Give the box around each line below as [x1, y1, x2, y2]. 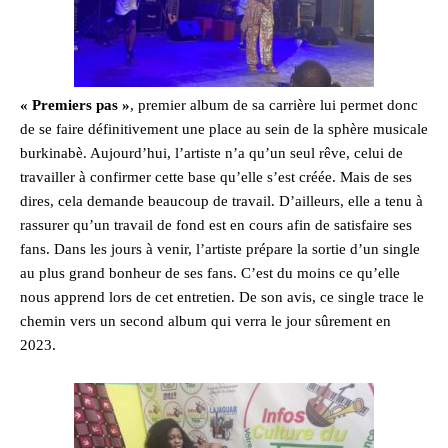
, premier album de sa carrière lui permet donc [130, 97, 418, 114]
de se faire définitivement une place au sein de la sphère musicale [20, 121, 428, 138]
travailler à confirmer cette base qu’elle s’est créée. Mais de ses [20, 169, 412, 186]
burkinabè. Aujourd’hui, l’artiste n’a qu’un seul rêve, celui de [20, 145, 403, 162]
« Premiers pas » [20, 97, 130, 114]
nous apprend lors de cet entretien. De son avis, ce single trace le [20, 289, 424, 306]
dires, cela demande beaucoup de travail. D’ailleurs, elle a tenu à [20, 193, 423, 210]
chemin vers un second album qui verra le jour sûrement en [20, 313, 391, 330]
